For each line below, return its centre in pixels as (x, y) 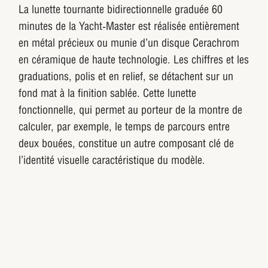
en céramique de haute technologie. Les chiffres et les (134, 60)
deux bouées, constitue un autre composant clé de (127, 144)
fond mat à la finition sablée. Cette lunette (108, 93)
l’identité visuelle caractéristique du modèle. (112, 160)
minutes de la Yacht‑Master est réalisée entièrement (129, 26)
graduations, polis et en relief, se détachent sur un (126, 77)
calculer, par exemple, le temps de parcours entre (124, 127)
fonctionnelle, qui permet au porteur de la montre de (131, 110)
